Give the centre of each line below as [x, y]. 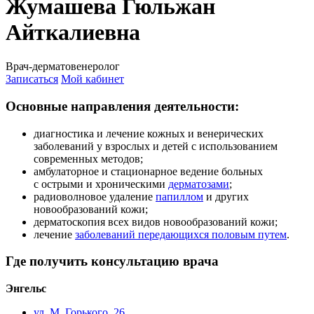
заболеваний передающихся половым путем [181, 234]
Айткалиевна [73, 32]
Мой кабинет [93, 79]
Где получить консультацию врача [112, 261]
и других [226, 196]
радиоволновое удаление [95, 196]
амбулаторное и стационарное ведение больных [148, 171]
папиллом [179, 196]
